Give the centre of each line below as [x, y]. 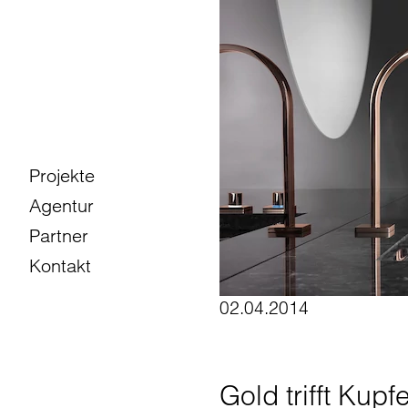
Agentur [61, 205]
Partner [59, 235]
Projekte [62, 175]
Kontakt [60, 265]
